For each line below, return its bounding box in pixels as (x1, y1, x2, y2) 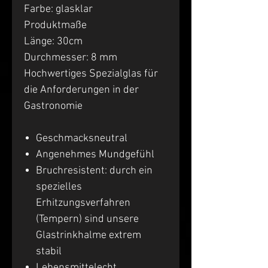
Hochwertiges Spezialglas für (24, 67, 158, 80)
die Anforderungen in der (24, 83, 139, 96)
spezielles (36, 180, 82, 193)
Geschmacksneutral (36, 132, 127, 145)
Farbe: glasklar (24, 2, 93, 16)
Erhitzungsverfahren (36, 196, 130, 209)
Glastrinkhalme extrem (36, 229, 141, 242)
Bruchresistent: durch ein (36, 164, 153, 177)
